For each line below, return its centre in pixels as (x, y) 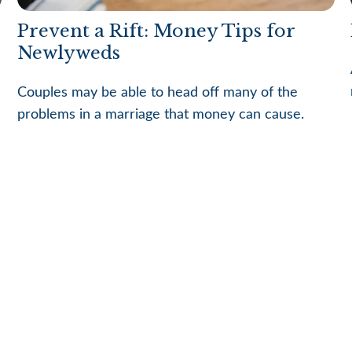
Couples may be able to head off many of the (158, 92)
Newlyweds (69, 53)
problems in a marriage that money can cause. (161, 114)
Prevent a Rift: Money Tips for (156, 31)
